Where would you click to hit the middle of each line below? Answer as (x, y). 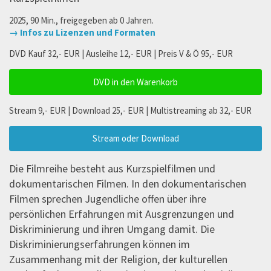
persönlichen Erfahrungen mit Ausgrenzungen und (122, 214)
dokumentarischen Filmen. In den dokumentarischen (128, 184)
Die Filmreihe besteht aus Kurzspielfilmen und (112, 169)
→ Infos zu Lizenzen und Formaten (82, 33)
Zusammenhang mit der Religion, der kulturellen (118, 260)
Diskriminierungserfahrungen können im (100, 244)
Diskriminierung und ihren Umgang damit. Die (112, 229)
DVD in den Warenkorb (135, 82)
